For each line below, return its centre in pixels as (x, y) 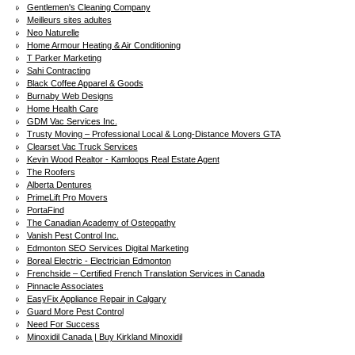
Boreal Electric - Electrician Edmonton (99, 261)
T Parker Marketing (64, 58)
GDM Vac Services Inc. (72, 121)
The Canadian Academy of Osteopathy (101, 223)
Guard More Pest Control (75, 311)
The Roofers (51, 172)
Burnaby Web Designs (70, 96)
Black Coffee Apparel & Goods (85, 83)
